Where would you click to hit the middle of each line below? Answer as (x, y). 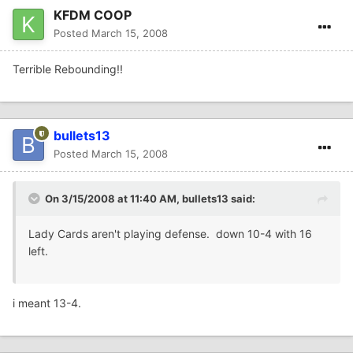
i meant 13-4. (47, 303)
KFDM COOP (93, 15)
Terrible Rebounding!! (68, 69)
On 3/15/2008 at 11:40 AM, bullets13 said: (150, 199)
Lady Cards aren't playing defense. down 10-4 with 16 (170, 234)
